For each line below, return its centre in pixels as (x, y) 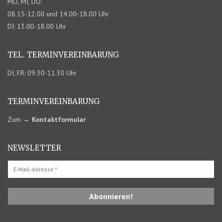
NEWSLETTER (34, 148)
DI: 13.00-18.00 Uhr (37, 26)
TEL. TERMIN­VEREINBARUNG (63, 55)
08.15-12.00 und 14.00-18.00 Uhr (58, 14)
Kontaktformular (59, 119)
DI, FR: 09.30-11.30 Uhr (42, 73)
